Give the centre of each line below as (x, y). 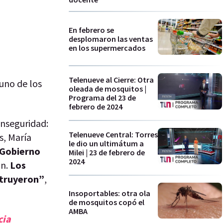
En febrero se (91, 30)
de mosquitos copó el (107, 202)
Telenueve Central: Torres (113, 134)
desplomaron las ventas (111, 39)
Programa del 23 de (102, 98)
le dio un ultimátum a (106, 143)
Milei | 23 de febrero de (107, 152)
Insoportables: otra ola (110, 193)
